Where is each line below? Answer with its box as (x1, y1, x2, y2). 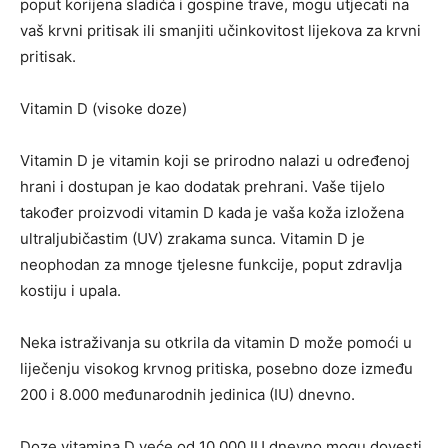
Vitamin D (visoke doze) (20, 98, 187, 118)
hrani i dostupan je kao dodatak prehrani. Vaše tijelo (20, 176, 385, 196)
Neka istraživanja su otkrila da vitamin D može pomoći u (20, 332, 412, 352)
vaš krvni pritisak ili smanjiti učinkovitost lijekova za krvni (20, 20, 421, 40)
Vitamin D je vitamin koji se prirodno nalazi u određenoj (20, 150, 410, 170)
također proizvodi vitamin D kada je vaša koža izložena (20, 202, 404, 222)
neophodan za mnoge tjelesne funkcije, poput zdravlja (20, 254, 402, 274)
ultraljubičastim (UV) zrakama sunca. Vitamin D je (20, 228, 365, 248)
